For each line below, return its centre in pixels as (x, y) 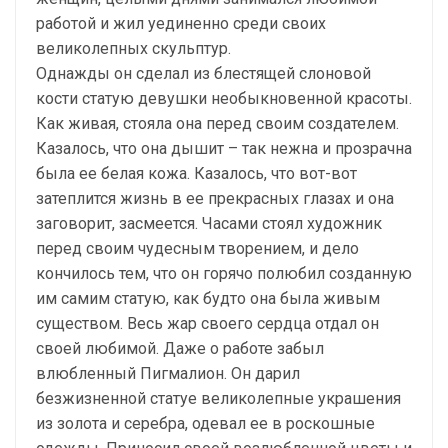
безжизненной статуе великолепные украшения (218, 399)
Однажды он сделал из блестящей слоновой (203, 74)
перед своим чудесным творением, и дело (197, 249)
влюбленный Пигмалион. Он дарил (168, 374)
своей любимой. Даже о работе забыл (180, 349)
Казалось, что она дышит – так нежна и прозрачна (224, 149)
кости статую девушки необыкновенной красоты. (224, 99)
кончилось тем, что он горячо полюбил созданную (224, 274)
